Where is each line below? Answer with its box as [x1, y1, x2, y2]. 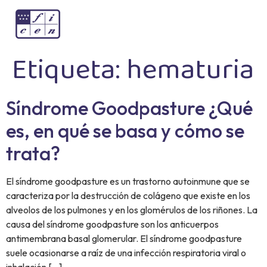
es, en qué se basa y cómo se [6, 119, 244, 142]
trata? [6, 141, 60, 165]
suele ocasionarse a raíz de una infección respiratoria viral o [6, 247, 246, 259]
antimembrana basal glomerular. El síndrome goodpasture [6, 232, 242, 244]
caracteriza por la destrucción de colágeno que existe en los [6, 190, 250, 201]
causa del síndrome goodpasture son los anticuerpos [6, 218, 219, 230]
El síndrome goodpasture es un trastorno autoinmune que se [6, 175, 250, 187]
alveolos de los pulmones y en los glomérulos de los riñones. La [6, 204, 257, 216]
